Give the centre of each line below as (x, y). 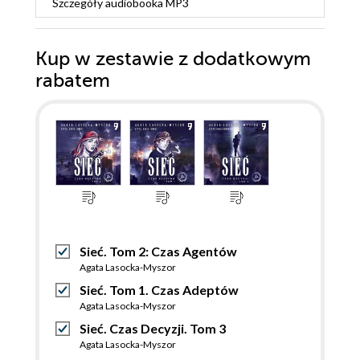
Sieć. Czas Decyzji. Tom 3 (153, 328)
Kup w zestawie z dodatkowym (173, 59)
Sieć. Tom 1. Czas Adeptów (159, 289)
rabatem (73, 80)
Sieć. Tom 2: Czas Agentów (158, 251)
